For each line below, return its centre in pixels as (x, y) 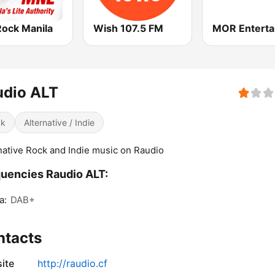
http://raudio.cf (72, 264)
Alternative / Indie (59, 123)
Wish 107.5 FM (129, 29)
